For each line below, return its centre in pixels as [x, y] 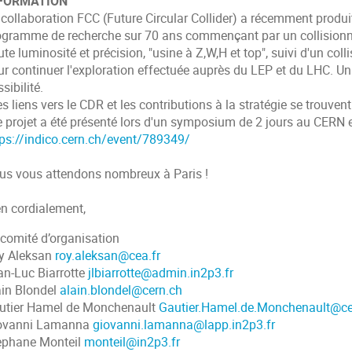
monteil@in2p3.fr [132, 342]
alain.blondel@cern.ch [121, 290]
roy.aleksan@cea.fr [108, 255]
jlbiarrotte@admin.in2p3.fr [161, 273]
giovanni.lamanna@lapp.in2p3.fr [184, 324]
